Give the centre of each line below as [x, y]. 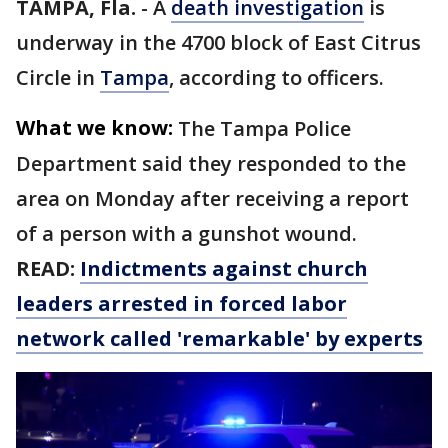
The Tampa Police [264, 128]
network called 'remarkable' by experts [219, 338]
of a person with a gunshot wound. [189, 233]
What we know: [94, 127]
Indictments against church [224, 268]
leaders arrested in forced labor [181, 303]
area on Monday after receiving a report [212, 198]
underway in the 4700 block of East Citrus [218, 42]
